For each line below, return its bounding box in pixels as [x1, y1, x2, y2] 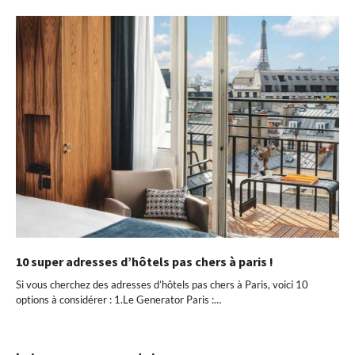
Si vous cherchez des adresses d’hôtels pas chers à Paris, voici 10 [16, 277, 308, 291]
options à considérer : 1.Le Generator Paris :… [16, 292, 221, 306]
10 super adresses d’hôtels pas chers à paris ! [16, 253, 273, 269]
